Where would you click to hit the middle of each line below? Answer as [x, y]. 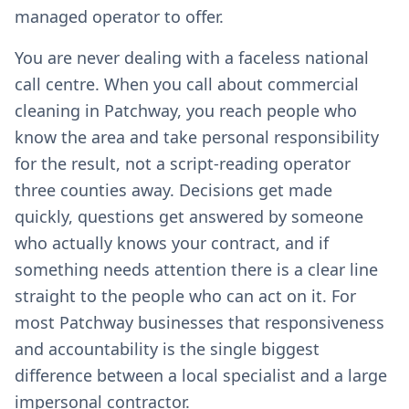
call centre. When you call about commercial [187, 84]
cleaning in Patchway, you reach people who [186, 110]
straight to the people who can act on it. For [185, 296]
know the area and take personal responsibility [197, 137]
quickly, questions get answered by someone [189, 216]
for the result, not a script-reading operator [183, 163]
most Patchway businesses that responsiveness [199, 322]
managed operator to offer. [119, 16]
